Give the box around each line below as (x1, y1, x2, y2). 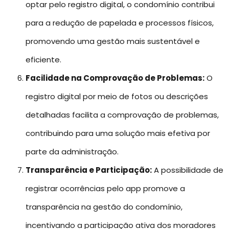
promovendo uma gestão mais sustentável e (26, 36, 200, 47)
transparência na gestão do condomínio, (26, 201, 182, 213)
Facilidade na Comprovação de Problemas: (26, 73, 204, 84)
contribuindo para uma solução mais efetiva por (26, 128, 210, 139)
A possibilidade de (152, 165, 223, 176)
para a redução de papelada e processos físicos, (26, 17, 214, 29)
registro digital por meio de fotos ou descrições (26, 91, 208, 102)
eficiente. (26, 54, 61, 65)
